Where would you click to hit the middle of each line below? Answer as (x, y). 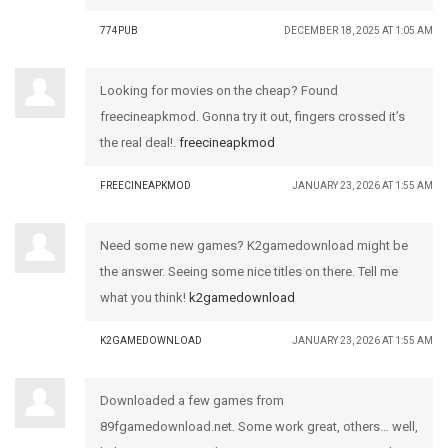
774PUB (119, 30)
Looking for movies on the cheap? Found (219, 90)
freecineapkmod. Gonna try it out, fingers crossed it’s (252, 116)
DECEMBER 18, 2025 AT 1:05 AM (358, 30)
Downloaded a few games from (192, 400)
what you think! (144, 297)
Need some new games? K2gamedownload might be (254, 245)
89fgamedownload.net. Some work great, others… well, (259, 426)
